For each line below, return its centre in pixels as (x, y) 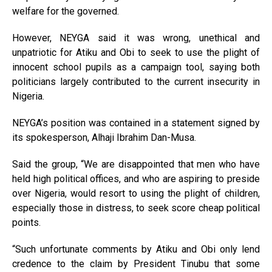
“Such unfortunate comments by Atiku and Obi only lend (136, 250)
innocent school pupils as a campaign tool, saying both (136, 67)
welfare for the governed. (66, 12)
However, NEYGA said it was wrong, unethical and (136, 38)
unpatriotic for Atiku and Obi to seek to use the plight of (136, 53)
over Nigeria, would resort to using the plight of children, (136, 194)
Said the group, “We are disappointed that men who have (136, 165)
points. (26, 223)
